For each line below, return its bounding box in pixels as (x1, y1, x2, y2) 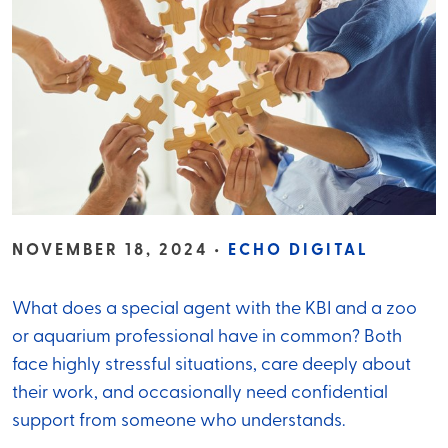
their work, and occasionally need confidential (12, 384, 388, 404)
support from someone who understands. (12, 412, 345, 432)
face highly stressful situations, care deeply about (12, 356, 411, 376)
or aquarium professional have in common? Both (12, 328, 402, 348)
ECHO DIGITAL (228, 243, 369, 260)
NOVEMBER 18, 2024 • (12, 243, 228, 260)
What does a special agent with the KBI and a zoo (12, 300, 417, 320)
